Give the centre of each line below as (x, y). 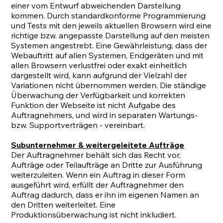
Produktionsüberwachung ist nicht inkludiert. (95, 215)
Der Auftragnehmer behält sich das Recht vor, (96, 155)
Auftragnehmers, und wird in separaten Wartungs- (105, 115)
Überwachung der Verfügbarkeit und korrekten (98, 95)
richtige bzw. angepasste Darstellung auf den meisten (111, 36)
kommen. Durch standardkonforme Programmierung (109, 16)
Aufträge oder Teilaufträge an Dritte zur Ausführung (107, 165)
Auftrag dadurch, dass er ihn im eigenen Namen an (105, 195)
